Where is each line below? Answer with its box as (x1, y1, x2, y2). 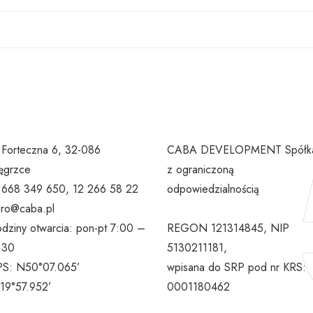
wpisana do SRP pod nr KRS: (167, 259, 306, 275)
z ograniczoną (167, 161, 234, 177)
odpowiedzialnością (167, 180, 259, 197)
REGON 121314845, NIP (167, 219, 289, 236)
